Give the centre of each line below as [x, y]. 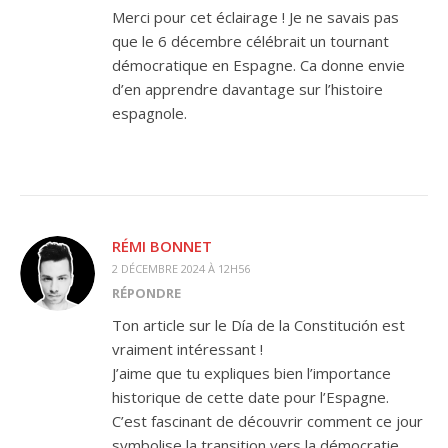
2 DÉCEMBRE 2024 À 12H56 [181, 268]
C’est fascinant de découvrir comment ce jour [267, 421]
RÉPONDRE [146, 293]
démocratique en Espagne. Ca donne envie [258, 65]
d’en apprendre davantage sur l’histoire [247, 89]
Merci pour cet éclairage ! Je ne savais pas [255, 17]
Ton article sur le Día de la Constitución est [258, 325]
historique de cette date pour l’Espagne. [250, 397]
